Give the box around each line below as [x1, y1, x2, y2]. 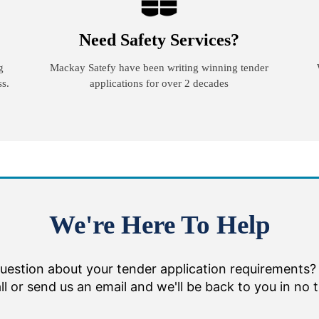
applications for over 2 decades [90, 78, 229, 89]
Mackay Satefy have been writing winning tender [50, 62, 269, 73]
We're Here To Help [48, 210, 271, 239]
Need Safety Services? [79, 31, 240, 49]
